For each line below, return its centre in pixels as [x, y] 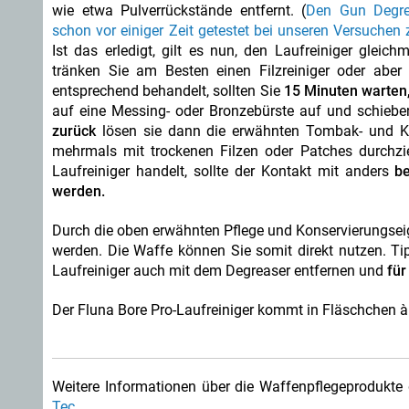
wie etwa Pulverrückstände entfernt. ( [179, 10]
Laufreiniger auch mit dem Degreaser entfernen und [220, 271]
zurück [74, 131]
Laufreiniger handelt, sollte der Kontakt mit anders [224, 171]
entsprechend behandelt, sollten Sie [166, 91]
